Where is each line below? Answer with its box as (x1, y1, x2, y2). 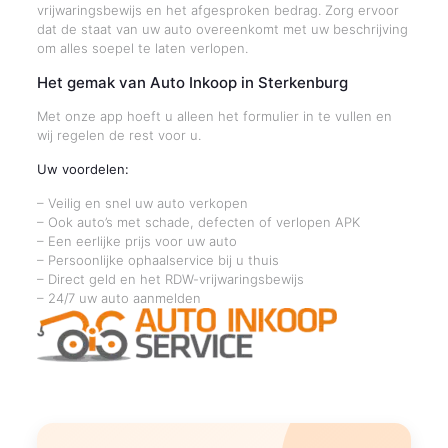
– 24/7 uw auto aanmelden (36, 290, 201, 306)
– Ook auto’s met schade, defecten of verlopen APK (36, 214, 360, 230)
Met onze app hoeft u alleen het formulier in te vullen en (36, 108, 392, 124)
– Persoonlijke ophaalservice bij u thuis (36, 252, 279, 268)
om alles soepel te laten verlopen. (36, 40, 248, 56)
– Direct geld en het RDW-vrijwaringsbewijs (36, 271, 304, 287)
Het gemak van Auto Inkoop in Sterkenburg (36, 73, 348, 92)
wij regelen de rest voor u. (36, 127, 201, 143)
